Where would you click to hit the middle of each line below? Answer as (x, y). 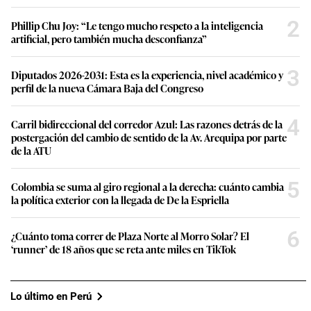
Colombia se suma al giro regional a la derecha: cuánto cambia (148, 187)
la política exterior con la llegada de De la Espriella (120, 200)
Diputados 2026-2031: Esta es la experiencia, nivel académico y (147, 75)
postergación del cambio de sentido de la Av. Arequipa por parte (149, 137)
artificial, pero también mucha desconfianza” (109, 39)
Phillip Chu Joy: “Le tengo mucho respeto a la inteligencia (137, 26)
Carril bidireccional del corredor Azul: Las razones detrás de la (147, 124)
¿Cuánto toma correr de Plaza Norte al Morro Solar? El (130, 236)
